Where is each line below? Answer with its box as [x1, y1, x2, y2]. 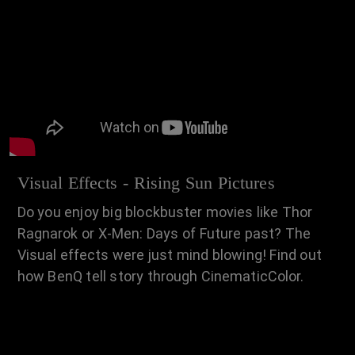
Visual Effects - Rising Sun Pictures [17, 172, 275, 193]
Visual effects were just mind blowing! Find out [17, 246, 322, 263]
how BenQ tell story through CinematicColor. [17, 267, 304, 284]
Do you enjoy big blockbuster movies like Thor [17, 203, 313, 220]
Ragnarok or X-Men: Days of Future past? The [17, 224, 311, 242]
